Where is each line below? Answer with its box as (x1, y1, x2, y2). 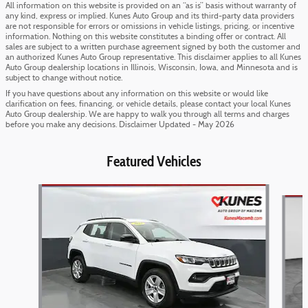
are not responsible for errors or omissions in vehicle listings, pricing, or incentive (5, 23, 294, 32)
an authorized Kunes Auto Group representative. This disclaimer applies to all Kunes (5, 54, 301, 63)
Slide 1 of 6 (5, 186, 49, 197)
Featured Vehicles (107, 153, 201, 170)
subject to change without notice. (5, 74, 122, 83)
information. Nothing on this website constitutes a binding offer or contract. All (5, 33, 286, 42)
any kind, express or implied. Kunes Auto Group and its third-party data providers (5, 12, 294, 21)
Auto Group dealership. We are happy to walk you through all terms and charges (5, 111, 289, 120)
